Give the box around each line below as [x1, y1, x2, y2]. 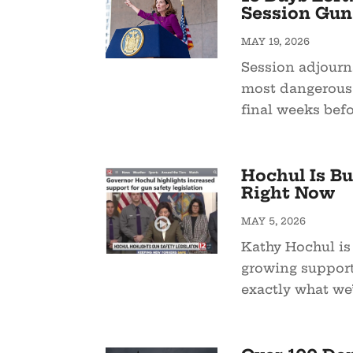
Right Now [240, 183, 335, 203]
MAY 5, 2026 [240, 215, 306, 228]
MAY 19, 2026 [240, 35, 310, 48]
